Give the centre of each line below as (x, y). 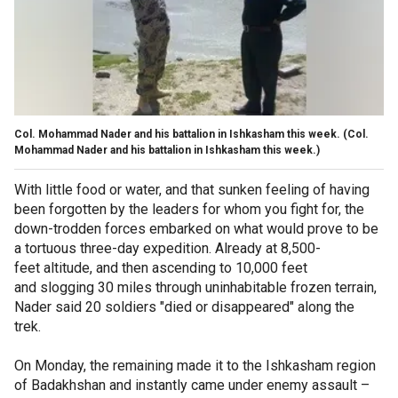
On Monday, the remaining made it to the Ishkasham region (195, 365)
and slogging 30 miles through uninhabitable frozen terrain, (195, 287)
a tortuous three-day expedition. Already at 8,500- (167, 248)
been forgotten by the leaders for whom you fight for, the (189, 209)
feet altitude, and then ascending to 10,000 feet (161, 267)
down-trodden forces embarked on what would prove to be (196, 228)
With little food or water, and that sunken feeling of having (192, 189)
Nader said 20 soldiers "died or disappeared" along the (184, 306)
